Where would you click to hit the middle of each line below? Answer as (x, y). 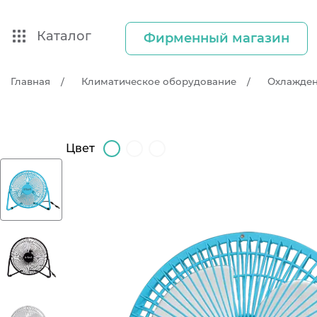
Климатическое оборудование (159, 81)
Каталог (64, 36)
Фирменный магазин (217, 38)
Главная (30, 81)
